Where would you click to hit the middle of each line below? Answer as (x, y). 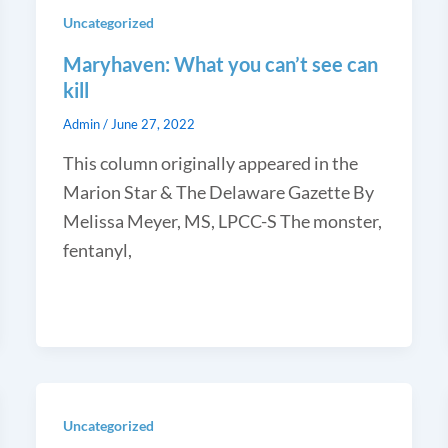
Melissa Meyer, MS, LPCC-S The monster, (222, 220)
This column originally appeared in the (210, 162)
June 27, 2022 (152, 123)
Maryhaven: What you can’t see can (220, 63)
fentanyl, (97, 249)
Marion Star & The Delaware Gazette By (218, 191)
